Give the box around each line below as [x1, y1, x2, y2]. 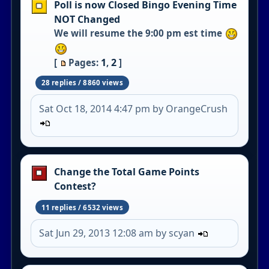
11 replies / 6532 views [41, 202, 123, 212]
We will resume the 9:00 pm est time [53, 26, 225, 39]
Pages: [68, 56, 101, 68]
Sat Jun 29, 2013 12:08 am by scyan [39, 226, 198, 240]
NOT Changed [53, 12, 120, 26]
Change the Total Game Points [53, 165, 199, 178]
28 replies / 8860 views [41, 78, 123, 88]
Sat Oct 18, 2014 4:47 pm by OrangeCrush [39, 101, 228, 115]
